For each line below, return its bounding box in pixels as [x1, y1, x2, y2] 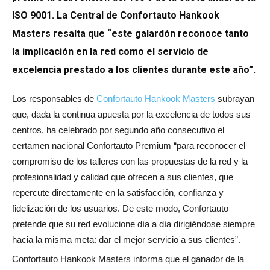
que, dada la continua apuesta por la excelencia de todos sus [12, 109, 251, 120]
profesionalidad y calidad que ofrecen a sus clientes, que [12, 172, 233, 183]
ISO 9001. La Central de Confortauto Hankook [12, 10, 219, 22]
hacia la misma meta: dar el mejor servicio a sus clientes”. [12, 234, 240, 245]
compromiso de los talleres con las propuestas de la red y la [12, 156, 248, 167]
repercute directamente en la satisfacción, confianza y [12, 187, 224, 198]
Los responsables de [12, 93, 96, 104]
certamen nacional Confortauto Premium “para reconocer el [12, 140, 245, 151]
